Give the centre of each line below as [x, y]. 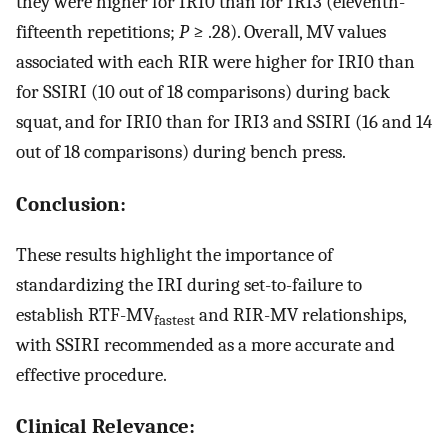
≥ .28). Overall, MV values [287, 32]
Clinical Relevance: [105, 426]
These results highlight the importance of [174, 254]
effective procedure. [91, 374]
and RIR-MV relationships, [300, 314]
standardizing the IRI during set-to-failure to [189, 284]
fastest [174, 320]
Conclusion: [71, 203]
